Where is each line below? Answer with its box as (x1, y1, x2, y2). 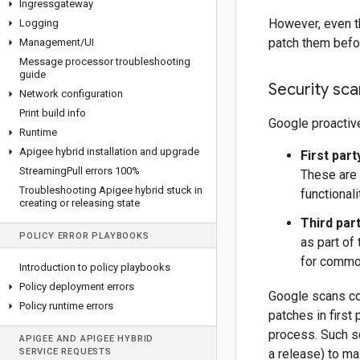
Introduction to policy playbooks (19, 261, 170, 273)
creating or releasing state (19, 197, 140, 209)
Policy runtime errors (19, 300, 113, 312)
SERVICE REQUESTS (19, 346, 112, 357)
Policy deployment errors (19, 280, 134, 292)
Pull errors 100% (67, 165, 140, 177)
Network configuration (19, 88, 123, 100)
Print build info (19, 107, 86, 119)
